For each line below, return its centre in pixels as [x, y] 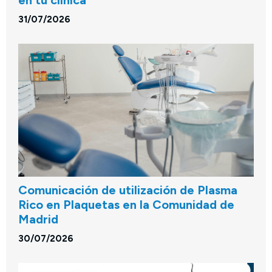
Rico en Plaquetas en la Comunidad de [126, 204]
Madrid [38, 219]
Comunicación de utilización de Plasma [128, 190]
